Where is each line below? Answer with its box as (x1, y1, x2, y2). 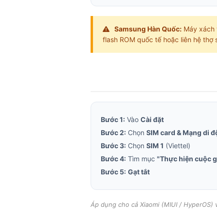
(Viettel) (164, 141, 190, 150)
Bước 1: (101, 115, 125, 124)
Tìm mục (126, 155, 157, 163)
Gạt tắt (128, 168, 150, 176)
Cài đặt (140, 115, 164, 124)
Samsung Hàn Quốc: (114, 25, 182, 33)
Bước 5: (101, 168, 126, 176)
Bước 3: (101, 141, 126, 150)
